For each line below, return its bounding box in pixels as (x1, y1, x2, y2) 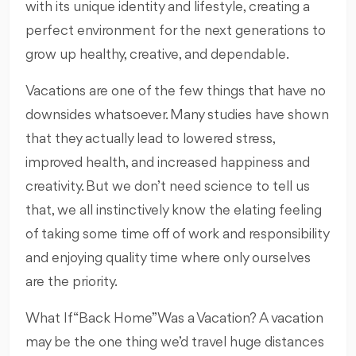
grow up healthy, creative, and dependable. (25, 48, 289, 63)
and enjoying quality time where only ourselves (25, 251, 311, 266)
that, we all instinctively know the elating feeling (25, 203, 322, 219)
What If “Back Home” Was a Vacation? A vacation (25, 311, 323, 327)
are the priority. (25, 275, 118, 290)
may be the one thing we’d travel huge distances (25, 335, 324, 350)
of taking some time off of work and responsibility (25, 227, 329, 242)
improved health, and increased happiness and (25, 156, 310, 171)
